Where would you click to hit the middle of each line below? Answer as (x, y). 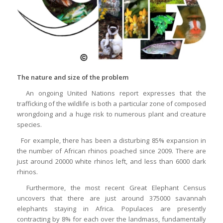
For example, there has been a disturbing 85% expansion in (111, 140)
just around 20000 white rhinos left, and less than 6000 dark (111, 161)
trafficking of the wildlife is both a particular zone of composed (111, 103)
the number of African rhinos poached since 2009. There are (111, 151)
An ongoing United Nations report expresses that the (111, 93)
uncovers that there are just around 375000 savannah (111, 198)
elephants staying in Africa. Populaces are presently (111, 208)
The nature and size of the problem (72, 77)
